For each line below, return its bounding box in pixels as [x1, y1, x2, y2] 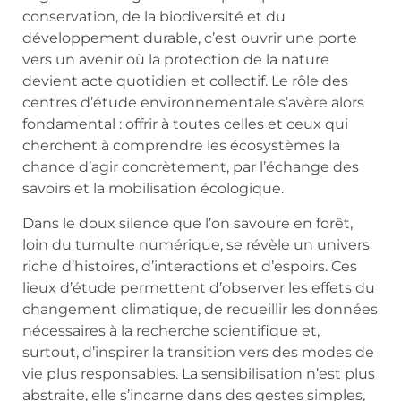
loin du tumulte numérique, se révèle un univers [22, 235, 370, 253]
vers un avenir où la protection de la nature [22, 51, 329, 69]
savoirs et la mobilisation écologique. [22, 180, 284, 198]
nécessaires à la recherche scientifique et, [22, 321, 320, 339]
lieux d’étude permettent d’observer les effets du [22, 278, 375, 296]
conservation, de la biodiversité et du [22, 8, 286, 26]
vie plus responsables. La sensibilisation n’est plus [22, 364, 375, 382]
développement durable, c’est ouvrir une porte [22, 30, 357, 47]
